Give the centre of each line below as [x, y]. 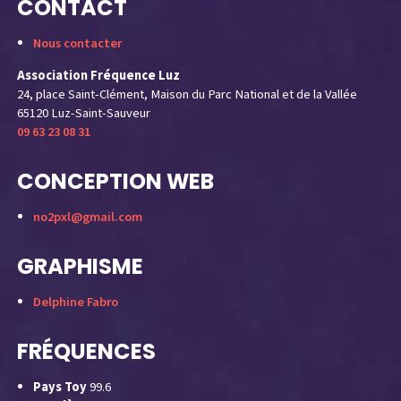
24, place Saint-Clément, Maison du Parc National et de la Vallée [188, 94]
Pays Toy [60, 387]
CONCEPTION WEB [116, 181]
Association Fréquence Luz [99, 75]
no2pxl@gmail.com [87, 217]
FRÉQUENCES [87, 351]
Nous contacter [77, 44]
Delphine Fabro [75, 302]
